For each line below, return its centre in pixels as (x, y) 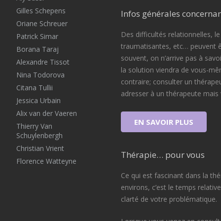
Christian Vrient (40, 148)
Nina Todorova (40, 75)
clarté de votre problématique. (169, 199)
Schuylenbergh (39, 135)
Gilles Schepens (41, 11)
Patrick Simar (37, 36)
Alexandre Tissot (43, 62)
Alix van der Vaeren (46, 113)
